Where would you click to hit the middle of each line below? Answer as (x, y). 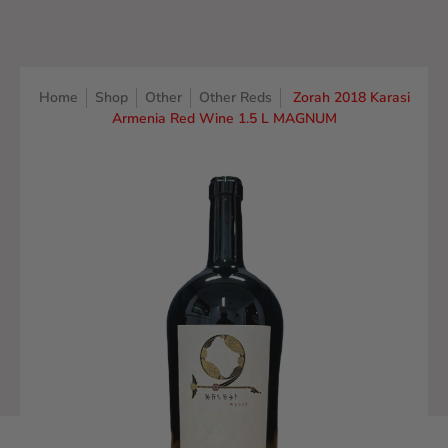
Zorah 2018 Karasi (351, 97)
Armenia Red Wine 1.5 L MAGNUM (224, 118)
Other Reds (235, 97)
